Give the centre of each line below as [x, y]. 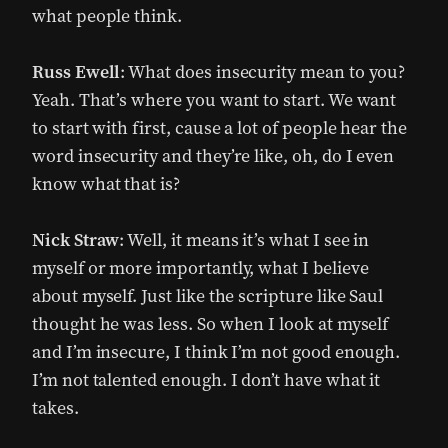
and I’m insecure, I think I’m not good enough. [216, 352]
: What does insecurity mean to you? [263, 72]
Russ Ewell [76, 72]
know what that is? [106, 184]
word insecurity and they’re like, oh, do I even [213, 156]
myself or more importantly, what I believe [200, 268]
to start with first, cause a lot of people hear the [219, 128]
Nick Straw [76, 240]
